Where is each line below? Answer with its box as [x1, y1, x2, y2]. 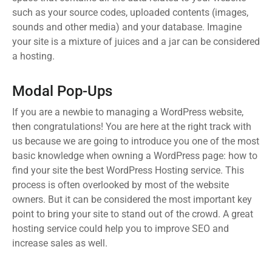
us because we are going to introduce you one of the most [12, 135, 259, 147]
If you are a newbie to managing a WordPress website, [12, 106, 243, 118]
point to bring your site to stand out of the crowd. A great [12, 208, 253, 220]
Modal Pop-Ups [12, 82, 112, 100]
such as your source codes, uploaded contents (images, [12, 6, 248, 18]
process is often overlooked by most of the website [12, 178, 229, 191]
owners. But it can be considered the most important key [12, 193, 252, 205]
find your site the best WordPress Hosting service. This [12, 164, 244, 176]
